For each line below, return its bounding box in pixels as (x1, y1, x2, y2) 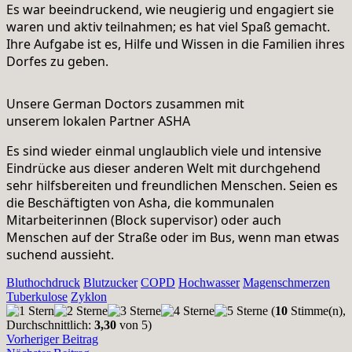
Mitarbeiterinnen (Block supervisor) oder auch (6, 211, 281, 229)
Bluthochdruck (6, 276, 80, 290)
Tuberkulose (6, 290, 68, 304)
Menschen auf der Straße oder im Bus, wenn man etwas (6, 229, 339, 247)
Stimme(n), (288, 304, 346, 318)
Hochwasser (178, 276, 240, 290)
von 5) (116, 318, 152, 332)
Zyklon (71, 290, 107, 304)
